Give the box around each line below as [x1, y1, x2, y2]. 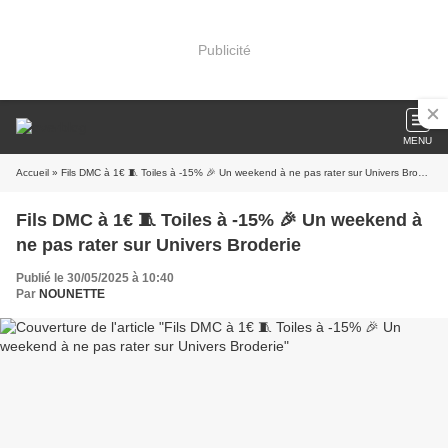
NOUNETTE [39, 287, 105, 301]
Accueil [16, 167, 49, 178]
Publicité [197, 41, 251, 58]
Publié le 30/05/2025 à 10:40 [16, 271, 174, 285]
